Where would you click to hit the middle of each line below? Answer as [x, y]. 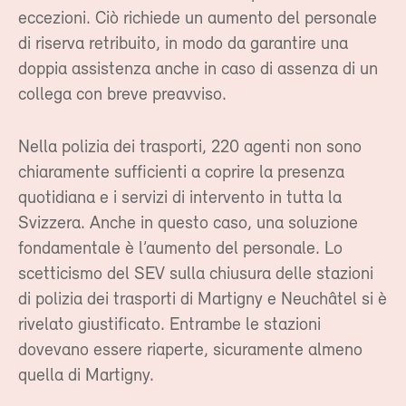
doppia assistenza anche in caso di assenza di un [198, 69]
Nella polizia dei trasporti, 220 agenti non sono [190, 147]
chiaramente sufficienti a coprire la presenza [181, 173]
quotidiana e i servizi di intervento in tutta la [180, 198]
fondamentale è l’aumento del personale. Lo [180, 249]
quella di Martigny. [86, 376]
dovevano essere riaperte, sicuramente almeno [190, 350]
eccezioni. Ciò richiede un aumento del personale [198, 19]
